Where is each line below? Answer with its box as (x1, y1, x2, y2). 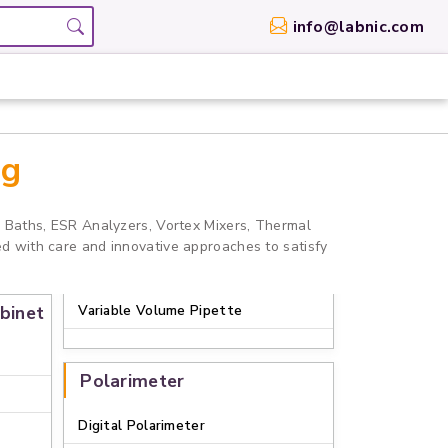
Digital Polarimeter (78, 416, 205, 435)
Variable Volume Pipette (78, 301, 243, 320)
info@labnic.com (292, 15, 424, 38)
